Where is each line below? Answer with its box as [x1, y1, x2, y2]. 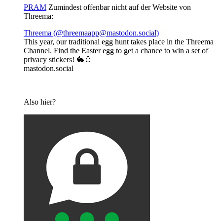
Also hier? [24, 97, 56, 106]
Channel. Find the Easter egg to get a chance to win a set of [24, 46, 208, 55]
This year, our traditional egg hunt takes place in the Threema [24, 37, 214, 46]
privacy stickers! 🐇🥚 [24, 55, 92, 64]
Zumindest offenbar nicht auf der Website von [46, 2, 191, 11]
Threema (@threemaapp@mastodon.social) [24, 28, 159, 37]
